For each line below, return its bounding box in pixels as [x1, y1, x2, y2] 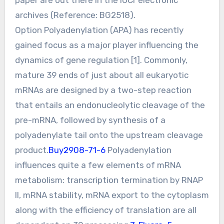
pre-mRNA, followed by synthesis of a [14, 114, 165, 125]
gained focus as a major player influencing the [14, 39, 198, 50]
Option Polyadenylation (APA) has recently [14, 24, 183, 35]
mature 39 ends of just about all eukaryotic [14, 69, 188, 80]
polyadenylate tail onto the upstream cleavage [14, 129, 203, 140]
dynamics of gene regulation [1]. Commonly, [14, 54, 187, 65]
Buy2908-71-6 [48, 144, 107, 155]
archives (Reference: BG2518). [14, 9, 135, 20]
